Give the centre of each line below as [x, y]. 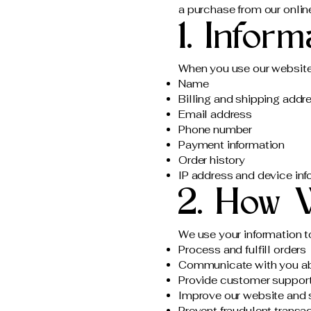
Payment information [232, 145]
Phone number [216, 129]
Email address [216, 114]
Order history [212, 160]
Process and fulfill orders [243, 250]
